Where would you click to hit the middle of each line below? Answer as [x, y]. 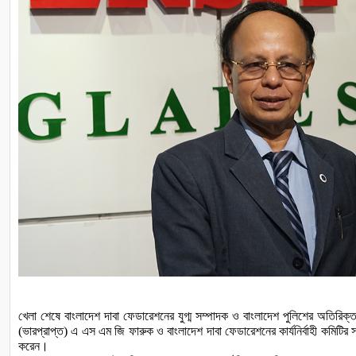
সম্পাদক [211, 315]
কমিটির [334, 331]
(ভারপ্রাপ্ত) [43, 331]
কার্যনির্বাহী [298, 331]
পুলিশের [298, 315]
